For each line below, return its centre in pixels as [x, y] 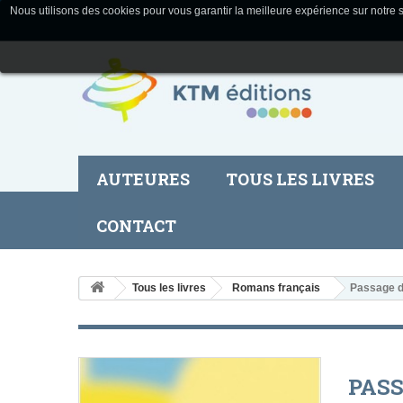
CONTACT [136, 226]
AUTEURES [143, 179]
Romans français [276, 288]
